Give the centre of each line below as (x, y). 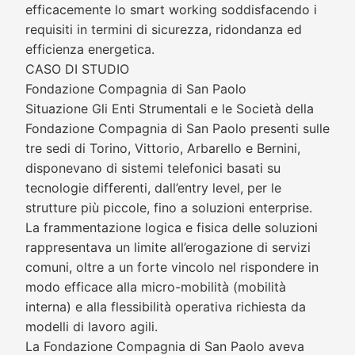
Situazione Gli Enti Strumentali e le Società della (170, 109)
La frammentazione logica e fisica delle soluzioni (172, 227)
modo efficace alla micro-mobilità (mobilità (156, 287)
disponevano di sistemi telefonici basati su (153, 168)
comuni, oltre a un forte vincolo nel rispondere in (172, 267)
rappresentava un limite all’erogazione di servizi (168, 247)
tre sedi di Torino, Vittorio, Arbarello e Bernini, (163, 148)
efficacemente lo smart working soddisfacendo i (171, 10)
